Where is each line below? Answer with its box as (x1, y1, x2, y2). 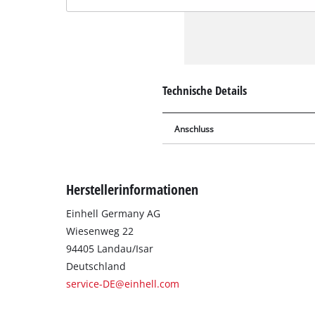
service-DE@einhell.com (66, 277, 180, 291)
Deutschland (66, 259, 127, 274)
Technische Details (162, 82, 247, 98)
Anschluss (174, 123, 214, 134)
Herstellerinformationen (66, 179, 199, 200)
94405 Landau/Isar (66, 242, 154, 256)
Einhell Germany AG (66, 207, 161, 221)
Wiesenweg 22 (66, 224, 134, 238)
